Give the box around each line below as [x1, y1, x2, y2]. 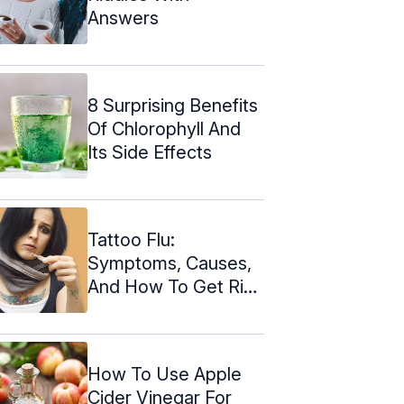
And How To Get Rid [87, 275, 254, 298]
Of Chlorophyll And [87, 117, 241, 140]
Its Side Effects [87, 141, 212, 163]
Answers [87, 6, 159, 29]
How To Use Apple [87, 363, 242, 385]
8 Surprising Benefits [87, 94, 258, 116]
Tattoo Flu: [87, 228, 175, 251]
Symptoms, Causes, [87, 252, 252, 274]
